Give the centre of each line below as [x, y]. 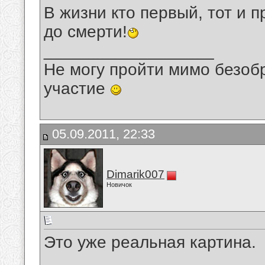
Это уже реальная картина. [150, 243]
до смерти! [85, 32]
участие [77, 89]
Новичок [119, 185]
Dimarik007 [135, 174]
